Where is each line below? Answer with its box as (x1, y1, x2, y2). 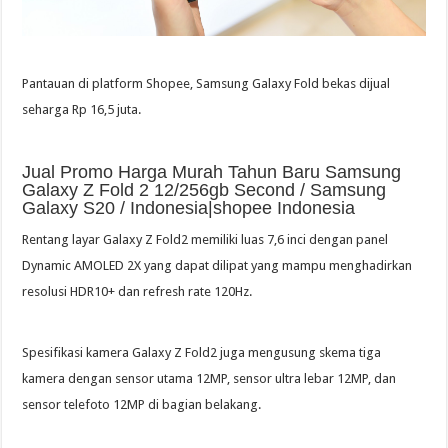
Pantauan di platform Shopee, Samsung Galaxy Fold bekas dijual (22, 76, 391, 92)
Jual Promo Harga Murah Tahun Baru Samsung (22, 162, 402, 183)
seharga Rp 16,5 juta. (22, 102, 142, 118)
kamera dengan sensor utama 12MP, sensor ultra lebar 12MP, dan (22, 371, 397, 387)
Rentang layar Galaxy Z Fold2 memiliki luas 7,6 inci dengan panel (22, 232, 389, 248)
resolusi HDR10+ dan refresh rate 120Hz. (22, 284, 253, 300)
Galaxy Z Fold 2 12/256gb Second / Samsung (22, 180, 387, 201)
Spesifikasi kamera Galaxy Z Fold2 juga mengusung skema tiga (22, 345, 382, 361)
